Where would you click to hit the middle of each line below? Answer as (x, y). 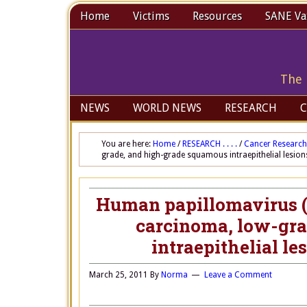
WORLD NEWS (167, 108)
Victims (151, 16)
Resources (217, 16)
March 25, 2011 (119, 275)
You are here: (127, 144)
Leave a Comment (238, 275)
